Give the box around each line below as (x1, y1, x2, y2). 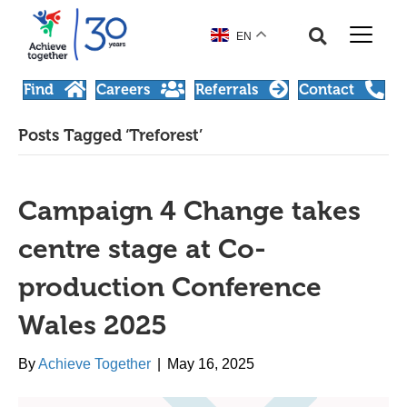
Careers (95, 81, 150, 98)
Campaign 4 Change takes (18, 195, 361, 226)
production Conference (18, 272, 322, 303)
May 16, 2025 (167, 356, 254, 372)
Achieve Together (38, 356, 151, 372)
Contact (298, 81, 354, 98)
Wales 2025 (18, 310, 167, 341)
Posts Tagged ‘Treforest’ (18, 126, 203, 144)
